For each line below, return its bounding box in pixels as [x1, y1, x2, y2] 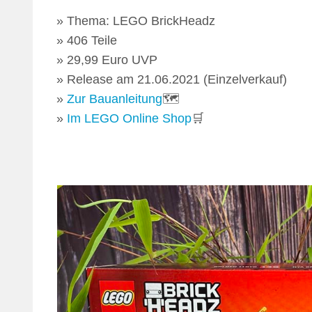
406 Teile [67, 33, 118, 48]
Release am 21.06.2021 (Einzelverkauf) [67, 72, 288, 87]
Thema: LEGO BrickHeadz [67, 14, 216, 29]
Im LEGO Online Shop [67, 111, 192, 126]
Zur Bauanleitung [67, 92, 163, 107]
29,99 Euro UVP [67, 53, 158, 68]
